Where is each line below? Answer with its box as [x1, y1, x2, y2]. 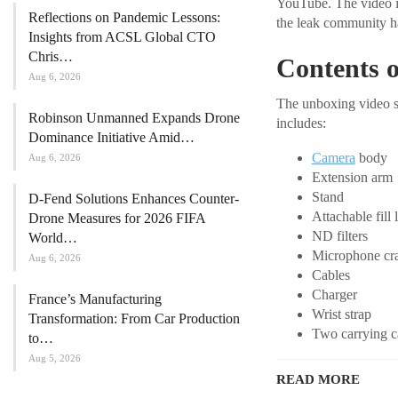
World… [28, 229, 77, 245]
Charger [311, 287, 357, 303]
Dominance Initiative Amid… [28, 129, 195, 145]
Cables [311, 267, 350, 283]
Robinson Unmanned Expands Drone [28, 109, 240, 125]
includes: [275, 115, 326, 131]
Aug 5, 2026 [28, 352, 81, 363]
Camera [311, 150, 355, 166]
